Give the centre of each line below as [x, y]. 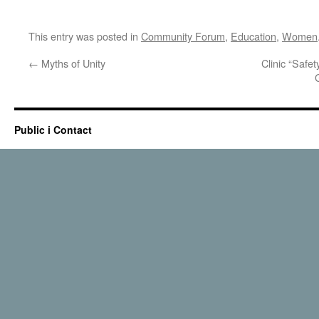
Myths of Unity [72, 63]
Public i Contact [53, 130]
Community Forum [183, 36]
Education [253, 36]
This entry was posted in [85, 36]
